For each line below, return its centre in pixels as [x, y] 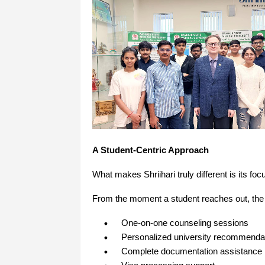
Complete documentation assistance [191, 252]
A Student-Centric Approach [150, 151]
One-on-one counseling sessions [185, 223]
